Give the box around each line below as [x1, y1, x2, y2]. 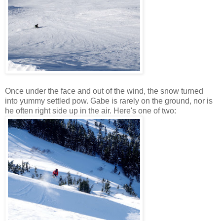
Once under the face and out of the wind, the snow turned [5, 87, 203, 96]
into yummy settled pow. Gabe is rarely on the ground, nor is [5, 97, 213, 106]
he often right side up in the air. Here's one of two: [5, 107, 176, 115]
